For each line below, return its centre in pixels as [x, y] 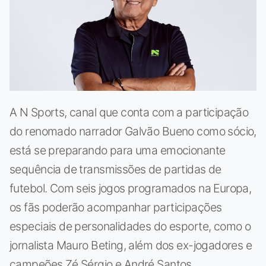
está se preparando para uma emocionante [118, 150]
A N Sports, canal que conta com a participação [129, 112]
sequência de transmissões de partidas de [115, 169]
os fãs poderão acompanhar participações [116, 207]
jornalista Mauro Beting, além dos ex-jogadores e [131, 245]
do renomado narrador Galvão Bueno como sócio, [133, 131]
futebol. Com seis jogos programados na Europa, [131, 188]
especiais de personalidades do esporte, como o [130, 226]
